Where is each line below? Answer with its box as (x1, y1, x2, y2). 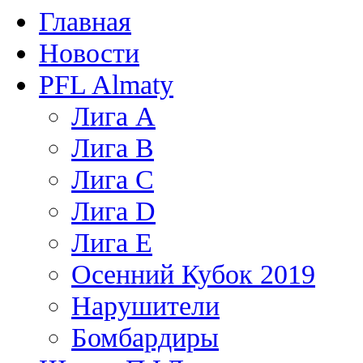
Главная (39, 6, 131, 36)
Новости (39, 37, 139, 68)
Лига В (71, 132, 154, 163)
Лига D (71, 195, 156, 226)
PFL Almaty (39, 69, 173, 100)
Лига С (71, 164, 154, 194)
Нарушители (71, 290, 220, 321)
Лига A (71, 100, 156, 131)
